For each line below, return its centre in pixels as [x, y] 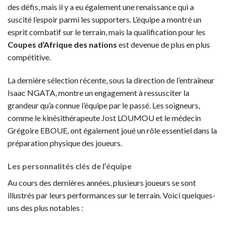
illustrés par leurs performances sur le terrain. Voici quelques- [111, 195]
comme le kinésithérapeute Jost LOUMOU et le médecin [104, 118]
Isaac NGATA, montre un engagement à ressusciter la [98, 92]
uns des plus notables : [45, 207]
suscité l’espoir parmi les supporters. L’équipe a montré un [104, 19]
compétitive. [29, 57]
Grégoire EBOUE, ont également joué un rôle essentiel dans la [112, 130]
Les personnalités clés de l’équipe [70, 166]
